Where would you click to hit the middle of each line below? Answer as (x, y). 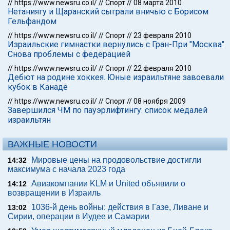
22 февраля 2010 (162, 69)
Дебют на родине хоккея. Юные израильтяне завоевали (116, 78)
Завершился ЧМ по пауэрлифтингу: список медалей (108, 110)
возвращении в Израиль (54, 193)
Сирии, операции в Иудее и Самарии (79, 217)
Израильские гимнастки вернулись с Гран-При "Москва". (117, 45)
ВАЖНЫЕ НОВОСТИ (52, 145)
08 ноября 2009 (160, 101)
